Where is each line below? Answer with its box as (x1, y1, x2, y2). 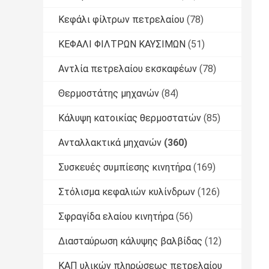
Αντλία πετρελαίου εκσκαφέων (58, 63, 197, 75)
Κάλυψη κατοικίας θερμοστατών (58, 112, 201, 124)
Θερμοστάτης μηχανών (58, 88, 159, 100)
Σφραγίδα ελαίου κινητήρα (58, 211, 174, 223)
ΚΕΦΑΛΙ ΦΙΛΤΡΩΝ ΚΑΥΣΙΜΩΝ (58, 38, 186, 50)
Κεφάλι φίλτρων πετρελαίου (58, 14, 184, 26)
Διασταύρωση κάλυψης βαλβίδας (58, 235, 202, 247)
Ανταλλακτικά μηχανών (58, 137, 162, 149)
